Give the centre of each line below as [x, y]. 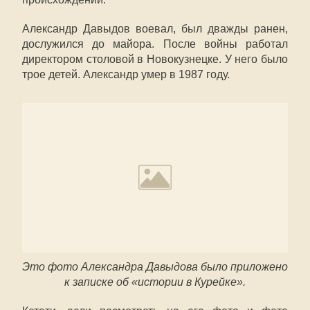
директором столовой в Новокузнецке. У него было [155, 59]
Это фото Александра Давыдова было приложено [155, 267]
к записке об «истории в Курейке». [155, 282]
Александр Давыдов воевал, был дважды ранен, [155, 29]
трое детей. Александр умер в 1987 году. [126, 74]
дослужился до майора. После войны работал [155, 44]
